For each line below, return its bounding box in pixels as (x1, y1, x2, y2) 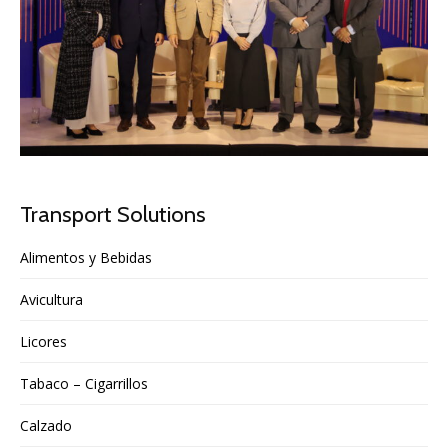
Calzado (20, 415, 72, 435)
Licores (20, 331, 67, 351)
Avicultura (20, 289, 83, 309)
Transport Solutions (20, 199, 206, 228)
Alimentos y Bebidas (20, 247, 152, 267)
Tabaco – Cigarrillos (20, 373, 148, 393)
